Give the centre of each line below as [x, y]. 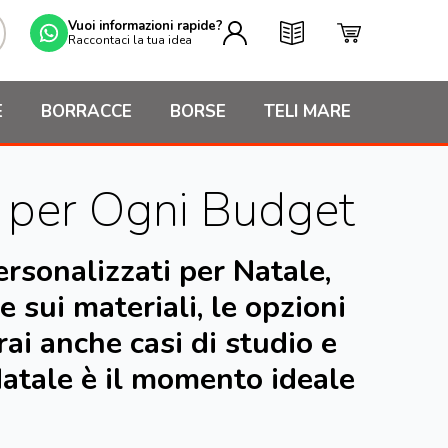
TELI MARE [307, 111]
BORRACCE [86, 111]
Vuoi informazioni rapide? [145, 25]
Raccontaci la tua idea [130, 39]
